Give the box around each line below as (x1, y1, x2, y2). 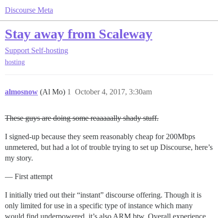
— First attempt (5, 172, 53, 181)
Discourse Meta (5, 6, 53, 14)
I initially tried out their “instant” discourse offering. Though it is (5, 191, 201, 200)
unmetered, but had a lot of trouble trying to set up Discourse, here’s (5, 143, 213, 152)
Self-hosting (31, 46, 68, 54)
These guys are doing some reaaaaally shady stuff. (5, 114, 159, 123)
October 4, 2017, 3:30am (75, 88, 152, 96)
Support (5, 46, 29, 54)
